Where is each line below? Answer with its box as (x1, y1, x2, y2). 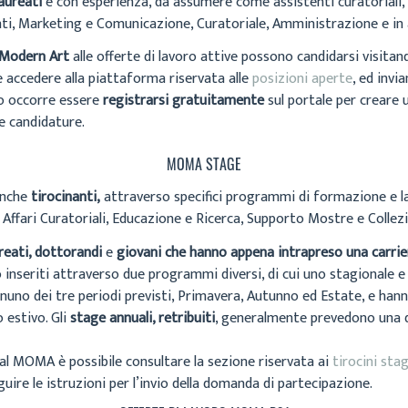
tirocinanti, (31, 185, 100, 210)
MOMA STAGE (167, 152, 241, 175)
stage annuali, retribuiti (70, 305, 215, 331)
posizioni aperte (252, 66, 352, 92)
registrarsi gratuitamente (103, 88, 264, 114)
